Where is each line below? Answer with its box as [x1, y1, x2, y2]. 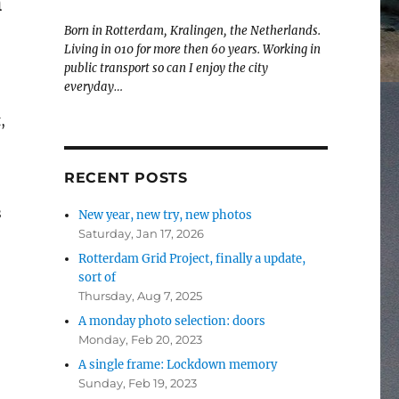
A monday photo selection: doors [78, 313, 266, 330]
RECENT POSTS [63, 169, 188, 187]
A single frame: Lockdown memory [78, 357, 278, 373]
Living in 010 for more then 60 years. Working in [63, 42, 321, 58]
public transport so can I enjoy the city [63, 61, 268, 77]
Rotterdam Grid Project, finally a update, [78, 251, 306, 267]
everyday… [63, 79, 123, 95]
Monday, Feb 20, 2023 [78, 332, 203, 347]
